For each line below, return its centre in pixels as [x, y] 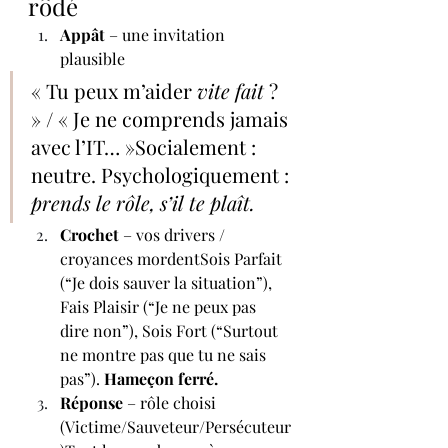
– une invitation [167, 34]
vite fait [230, 90]
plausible [92, 58]
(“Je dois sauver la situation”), [168, 282]
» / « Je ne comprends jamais [162, 118]
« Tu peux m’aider [114, 90]
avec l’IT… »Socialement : [146, 146]
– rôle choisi [171, 402]
